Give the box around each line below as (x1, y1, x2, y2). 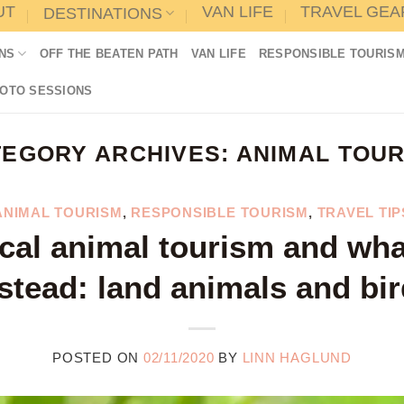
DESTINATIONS (42, 4, 162, 23)
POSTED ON (52, 350, 143, 366)
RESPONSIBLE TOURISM (131, 204, 308, 220)
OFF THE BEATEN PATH (39, 47, 179, 60)
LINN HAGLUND (242, 350, 352, 366)
